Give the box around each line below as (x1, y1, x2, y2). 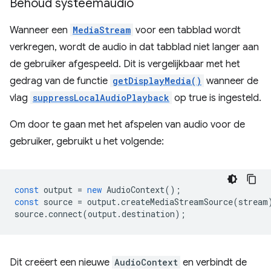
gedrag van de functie (10, 75, 110, 87)
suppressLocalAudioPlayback (33, 92, 169, 103)
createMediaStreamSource (121, 196, 233, 207)
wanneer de (204, 75, 258, 87)
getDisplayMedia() (113, 75, 201, 87)
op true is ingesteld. (172, 92, 261, 104)
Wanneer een (10, 24, 70, 36)
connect (48, 208, 82, 220)
